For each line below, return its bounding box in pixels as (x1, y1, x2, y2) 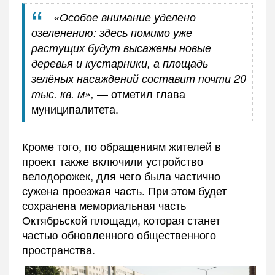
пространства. (21, 241, 95, 258)
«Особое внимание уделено (53, 9, 196, 25)
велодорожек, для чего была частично (21, 168, 220, 184)
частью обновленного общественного (21, 227, 216, 243)
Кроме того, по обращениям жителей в (21, 138, 221, 155)
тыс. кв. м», (31, 86, 94, 102)
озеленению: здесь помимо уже (31, 25, 192, 41)
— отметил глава (93, 85, 185, 102)
